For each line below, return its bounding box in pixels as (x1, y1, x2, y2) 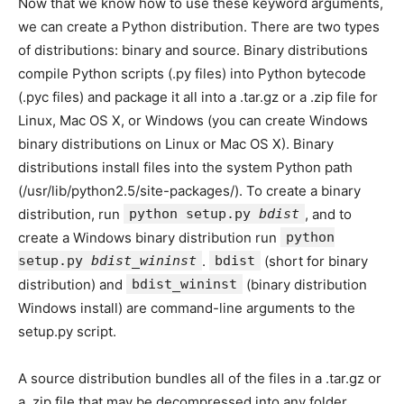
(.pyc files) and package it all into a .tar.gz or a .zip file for (18, 88, 378, 106)
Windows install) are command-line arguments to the (18, 299, 355, 317)
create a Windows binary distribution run (18, 229, 280, 246)
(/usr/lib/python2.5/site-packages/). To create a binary (18, 182, 361, 199)
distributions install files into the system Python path (18, 159, 353, 176)
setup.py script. (18, 323, 116, 340)
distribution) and (18, 276, 126, 293)
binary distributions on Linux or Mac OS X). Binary (18, 135, 334, 152)
